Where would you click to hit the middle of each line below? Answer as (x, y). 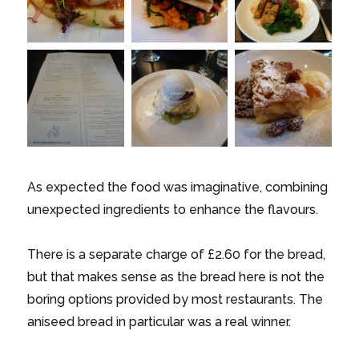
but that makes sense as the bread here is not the (176, 276)
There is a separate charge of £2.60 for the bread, (177, 254)
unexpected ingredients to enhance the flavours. (173, 209)
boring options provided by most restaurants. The (175, 299)
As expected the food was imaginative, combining (178, 187)
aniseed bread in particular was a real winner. (159, 321)
